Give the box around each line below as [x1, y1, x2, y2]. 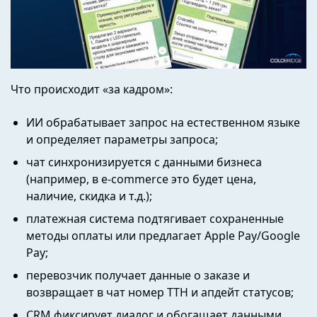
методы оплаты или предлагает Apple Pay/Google [26, 227, 301, 243]
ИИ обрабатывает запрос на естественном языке [26, 114, 301, 130]
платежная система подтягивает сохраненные [26, 210, 284, 226]
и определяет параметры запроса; [26, 131, 219, 147]
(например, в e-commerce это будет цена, [26, 171, 257, 187]
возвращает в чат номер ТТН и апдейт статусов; [26, 284, 294, 300]
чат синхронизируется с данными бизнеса [26, 154, 263, 170]
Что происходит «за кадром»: [11, 81, 173, 97]
